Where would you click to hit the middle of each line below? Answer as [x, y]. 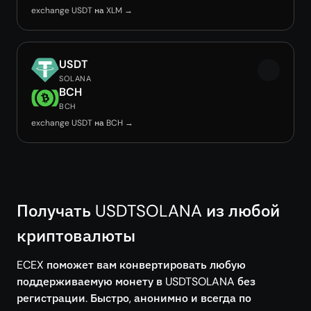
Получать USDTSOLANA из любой [148, 211]
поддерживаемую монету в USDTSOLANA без [136, 281]
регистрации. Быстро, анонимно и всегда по [134, 298]
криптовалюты [76, 236]
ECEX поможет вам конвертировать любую [131, 265]
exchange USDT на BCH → [82, 123]
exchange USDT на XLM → [82, 10]
